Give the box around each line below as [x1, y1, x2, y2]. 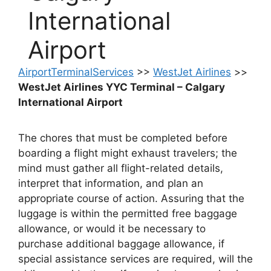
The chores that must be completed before [18, 132, 227, 145]
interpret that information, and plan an [18, 177, 203, 190]
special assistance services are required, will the [18, 253, 253, 266]
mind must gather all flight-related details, [18, 162, 223, 175]
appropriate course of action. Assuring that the [18, 192, 244, 205]
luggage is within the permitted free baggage [18, 207, 237, 220]
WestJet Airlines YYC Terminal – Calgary [18, 81, 225, 94]
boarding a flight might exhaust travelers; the [18, 147, 237, 160]
